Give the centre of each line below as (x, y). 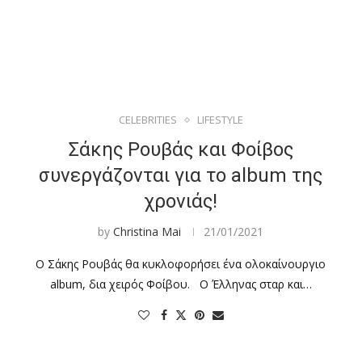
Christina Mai (147, 232)
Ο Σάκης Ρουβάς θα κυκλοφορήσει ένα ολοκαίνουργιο (181, 264)
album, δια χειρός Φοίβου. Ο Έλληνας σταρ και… (181, 284)
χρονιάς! (181, 201)
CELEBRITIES (147, 120)
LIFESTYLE (220, 120)
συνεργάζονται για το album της (181, 175)
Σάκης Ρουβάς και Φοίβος (181, 149)
